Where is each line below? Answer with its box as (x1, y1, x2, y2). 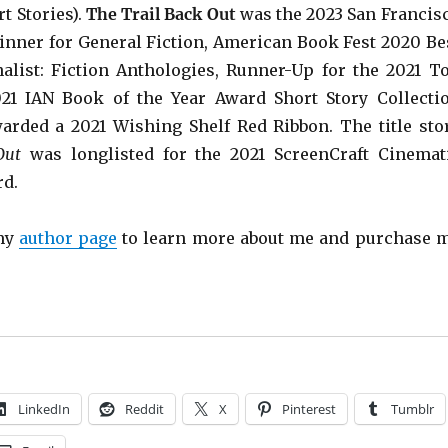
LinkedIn (17, 400, 70, 419)
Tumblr (390, 400, 434, 419)
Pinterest (281, 400, 336, 419)
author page (18, 228, 117, 249)
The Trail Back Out (85, 4, 236, 25)
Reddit (124, 400, 164, 419)
